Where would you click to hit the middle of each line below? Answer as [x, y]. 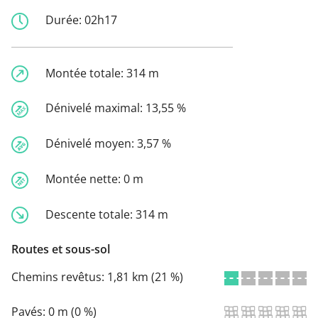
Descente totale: [91, 214]
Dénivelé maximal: [95, 108]
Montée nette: [84, 179]
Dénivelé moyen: [91, 144]
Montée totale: [86, 73]
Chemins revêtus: [59, 277]
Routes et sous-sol [61, 250]
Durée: [65, 20]
